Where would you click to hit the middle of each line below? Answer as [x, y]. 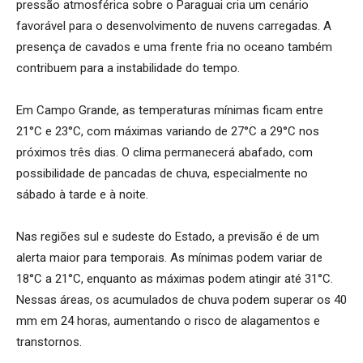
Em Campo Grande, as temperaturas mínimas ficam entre [170, 110]
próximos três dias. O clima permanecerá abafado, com [164, 152]
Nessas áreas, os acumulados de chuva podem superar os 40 [181, 299]
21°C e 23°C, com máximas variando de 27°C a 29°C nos [168, 131]
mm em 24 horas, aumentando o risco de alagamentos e [168, 320]
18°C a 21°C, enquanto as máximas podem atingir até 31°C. [175, 278]
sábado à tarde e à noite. [82, 194]
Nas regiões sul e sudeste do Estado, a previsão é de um [168, 236]
